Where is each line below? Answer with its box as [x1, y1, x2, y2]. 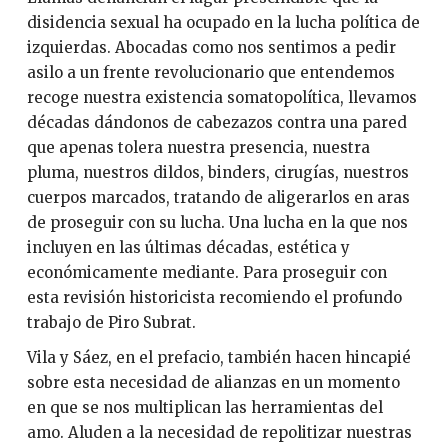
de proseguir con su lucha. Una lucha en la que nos [26, 212, 408, 232]
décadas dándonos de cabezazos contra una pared [26, 112, 407, 132]
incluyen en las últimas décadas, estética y [26, 237, 350, 257]
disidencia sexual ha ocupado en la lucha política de [26, 12, 420, 32]
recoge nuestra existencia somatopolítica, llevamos [26, 87, 417, 107]
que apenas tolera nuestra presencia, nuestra [26, 137, 370, 157]
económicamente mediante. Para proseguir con [26, 262, 387, 282]
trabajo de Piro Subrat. [26, 312, 196, 332]
